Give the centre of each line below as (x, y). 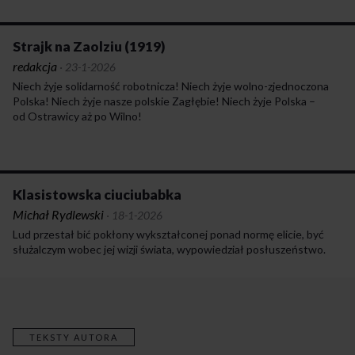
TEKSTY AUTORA (74, 337)
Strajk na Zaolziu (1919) (89, 46)
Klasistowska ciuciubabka (97, 194)
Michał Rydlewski (58, 214)
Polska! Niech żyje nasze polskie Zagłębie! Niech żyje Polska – (164, 101)
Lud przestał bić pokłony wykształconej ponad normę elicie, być (168, 234)
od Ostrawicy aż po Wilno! (77, 116)
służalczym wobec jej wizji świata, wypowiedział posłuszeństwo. (169, 249)
